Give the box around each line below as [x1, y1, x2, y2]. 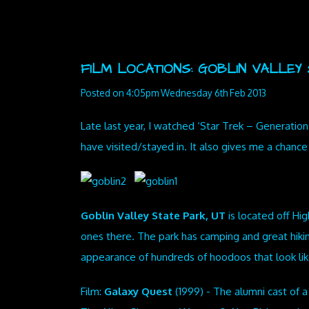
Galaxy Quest [104, 285, 172, 299]
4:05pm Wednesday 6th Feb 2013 [126, 87, 266, 99]
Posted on [81, 87, 126, 99]
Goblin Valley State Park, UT [81, 209, 226, 223]
